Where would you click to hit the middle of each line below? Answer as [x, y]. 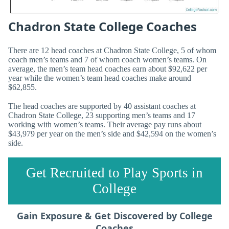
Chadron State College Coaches [102, 26]
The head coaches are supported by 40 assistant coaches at [102, 106]
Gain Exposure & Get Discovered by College [114, 216]
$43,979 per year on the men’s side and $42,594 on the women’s [112, 134]
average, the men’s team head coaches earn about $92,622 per [108, 68]
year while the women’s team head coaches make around [100, 78]
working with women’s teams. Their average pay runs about [105, 125]
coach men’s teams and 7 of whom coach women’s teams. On [107, 59]
